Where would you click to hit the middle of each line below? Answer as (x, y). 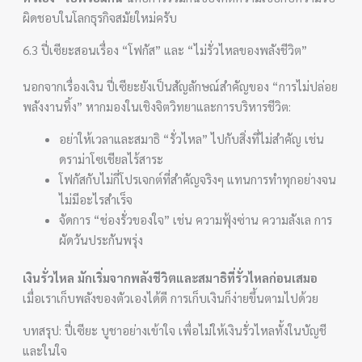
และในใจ (45, 350)
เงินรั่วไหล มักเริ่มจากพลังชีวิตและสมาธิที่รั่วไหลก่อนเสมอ (170, 278)
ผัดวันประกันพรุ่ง (101, 239)
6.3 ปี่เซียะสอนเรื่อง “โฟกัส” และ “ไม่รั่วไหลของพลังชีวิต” (165, 49)
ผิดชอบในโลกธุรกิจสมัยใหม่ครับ (100, 17)
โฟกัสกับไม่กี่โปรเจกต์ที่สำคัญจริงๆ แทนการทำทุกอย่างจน (198, 179)
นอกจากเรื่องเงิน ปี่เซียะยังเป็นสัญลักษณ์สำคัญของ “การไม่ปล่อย (181, 86)
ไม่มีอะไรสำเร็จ (96, 199)
